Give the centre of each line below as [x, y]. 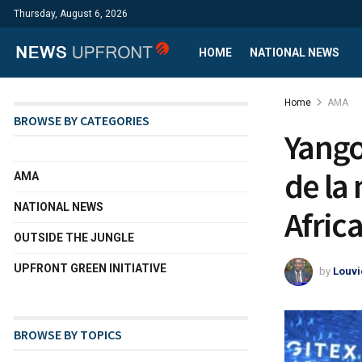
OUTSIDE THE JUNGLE [74, 238]
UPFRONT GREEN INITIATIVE [90, 268]
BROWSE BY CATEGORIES [82, 120]
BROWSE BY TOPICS [68, 335]
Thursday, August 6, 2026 [71, 14]
